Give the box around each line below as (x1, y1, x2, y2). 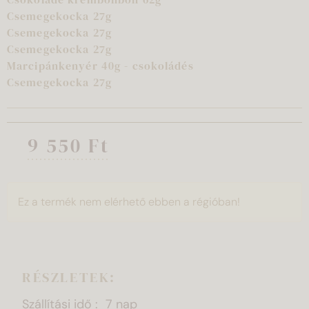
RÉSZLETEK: (22, 267, 116, 287)
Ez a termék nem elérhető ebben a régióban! (18, 194, 240, 209)
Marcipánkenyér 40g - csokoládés (7, 57, 197, 73)
